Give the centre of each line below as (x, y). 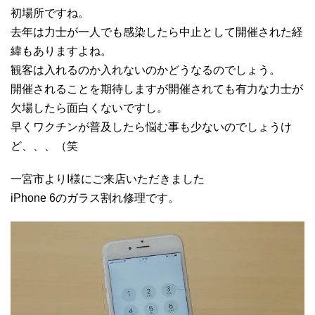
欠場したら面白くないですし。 (89, 108)
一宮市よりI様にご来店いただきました (108, 179)
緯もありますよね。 (61, 51)
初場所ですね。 (50, 13)
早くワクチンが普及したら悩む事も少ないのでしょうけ (151, 127)
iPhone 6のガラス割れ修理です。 (95, 198)
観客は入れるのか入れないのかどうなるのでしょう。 (146, 70)
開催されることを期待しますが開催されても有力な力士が (157, 89)
